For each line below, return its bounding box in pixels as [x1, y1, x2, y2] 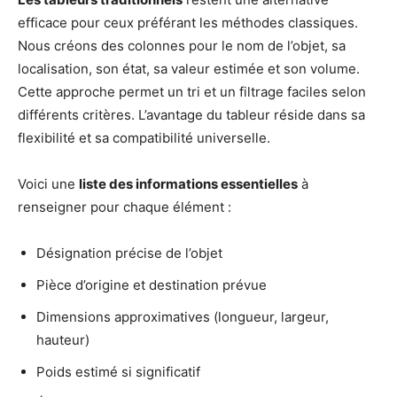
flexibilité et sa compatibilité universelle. [18, 129, 270, 147]
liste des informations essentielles [79, 175, 298, 193]
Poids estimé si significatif [36, 363, 200, 381]
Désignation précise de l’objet [36, 245, 222, 262]
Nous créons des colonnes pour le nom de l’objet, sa [18, 37, 346, 55]
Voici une [18, 175, 79, 193]
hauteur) [36, 331, 90, 349]
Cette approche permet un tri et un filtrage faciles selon [18, 83, 366, 101]
